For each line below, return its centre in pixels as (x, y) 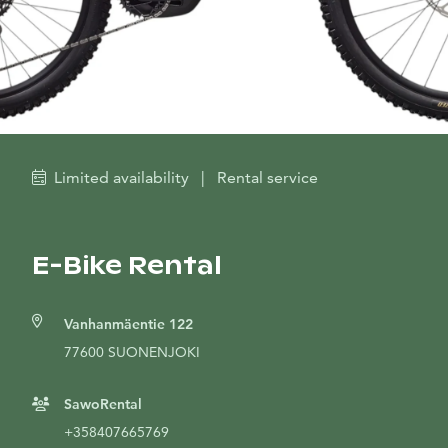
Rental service (267, 177)
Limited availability (121, 177)
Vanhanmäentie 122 (128, 324)
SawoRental (103, 404)
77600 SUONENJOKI (132, 352)
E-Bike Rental (127, 265)
